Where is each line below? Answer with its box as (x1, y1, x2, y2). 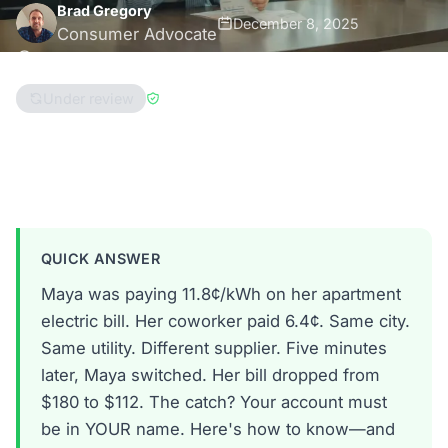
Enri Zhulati (247, 89, 328, 107)
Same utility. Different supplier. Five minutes (40, 338, 387, 359)
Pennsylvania (86, 137, 179, 155)
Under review (42, 89, 134, 107)
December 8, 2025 (233, 14, 360, 32)
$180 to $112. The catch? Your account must (40, 392, 387, 413)
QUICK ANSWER (40, 250, 161, 268)
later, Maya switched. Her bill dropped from (40, 365, 380, 386)
